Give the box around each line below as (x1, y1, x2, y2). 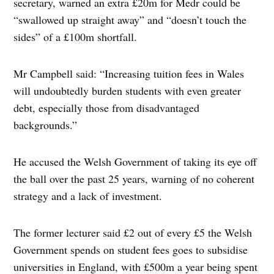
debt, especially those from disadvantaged (13, 100, 200, 116)
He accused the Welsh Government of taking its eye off (13, 154, 257, 169)
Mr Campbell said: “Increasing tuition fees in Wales (13, 66, 245, 81)
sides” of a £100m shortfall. (13, 29, 138, 45)
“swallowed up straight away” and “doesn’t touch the (13, 12, 247, 28)
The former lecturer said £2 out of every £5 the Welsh (13, 225, 253, 240)
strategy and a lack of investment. (13, 188, 163, 204)
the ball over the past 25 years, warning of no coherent (13, 171, 255, 187)
